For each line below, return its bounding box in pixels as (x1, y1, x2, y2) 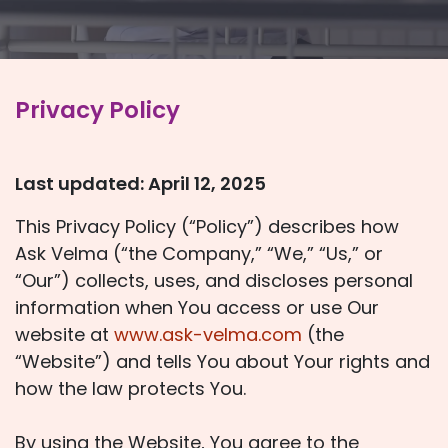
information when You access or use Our (15, 295, 379, 320)
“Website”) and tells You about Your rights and (15, 349, 430, 374)
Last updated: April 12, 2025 (15, 171, 266, 196)
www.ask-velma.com (114, 322, 302, 347)
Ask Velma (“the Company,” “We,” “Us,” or (15, 241, 383, 266)
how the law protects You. (15, 376, 246, 401)
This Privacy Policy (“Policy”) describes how (15, 214, 399, 239)
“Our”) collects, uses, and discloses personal (15, 268, 413, 293)
